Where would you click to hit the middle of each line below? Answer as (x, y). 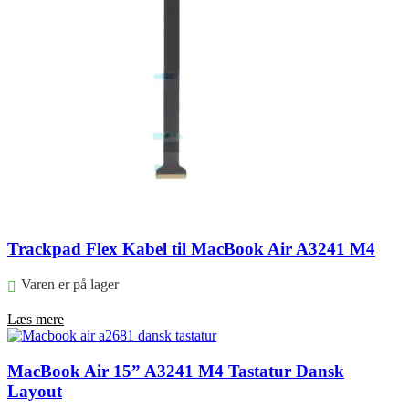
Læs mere (36, 319)
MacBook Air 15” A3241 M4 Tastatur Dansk (176, 371)
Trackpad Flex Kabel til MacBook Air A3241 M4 (191, 249)
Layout (35, 391)
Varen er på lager (70, 284)
